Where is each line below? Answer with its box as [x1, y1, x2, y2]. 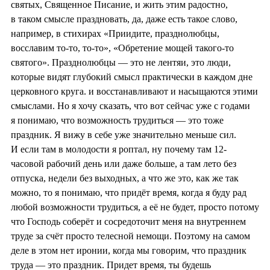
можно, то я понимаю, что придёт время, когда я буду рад [11, 187, 246, 198]
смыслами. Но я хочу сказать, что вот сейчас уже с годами [11, 100, 250, 111]
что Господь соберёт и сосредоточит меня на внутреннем [11, 216, 246, 227]
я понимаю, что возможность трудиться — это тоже [11, 115, 224, 125]
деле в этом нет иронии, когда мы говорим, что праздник [11, 245, 246, 256]
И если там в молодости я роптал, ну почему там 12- [11, 143, 227, 154]
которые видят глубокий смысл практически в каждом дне [11, 71, 253, 82]
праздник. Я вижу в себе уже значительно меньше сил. [11, 129, 236, 140]
